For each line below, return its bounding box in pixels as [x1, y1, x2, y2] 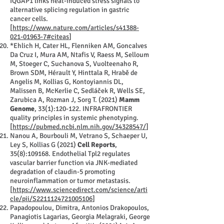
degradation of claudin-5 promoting [10, 167, 115, 176]
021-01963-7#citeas [10, 32, 69, 41]
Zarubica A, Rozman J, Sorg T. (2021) [10, 95, 119, 104]
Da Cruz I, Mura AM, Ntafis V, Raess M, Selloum [10, 50, 149, 59]
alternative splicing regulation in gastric [10, 5, 129, 14]
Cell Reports [77, 140, 115, 149]
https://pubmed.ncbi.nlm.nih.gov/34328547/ [12, 122, 146, 131]
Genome [10, 104, 34, 113]
